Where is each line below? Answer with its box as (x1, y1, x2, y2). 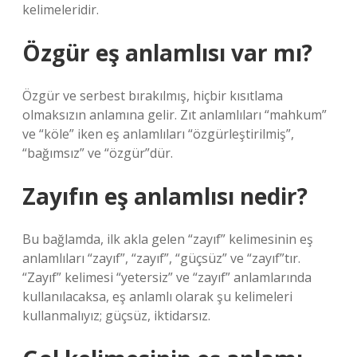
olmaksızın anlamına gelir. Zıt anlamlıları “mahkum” (22, 106, 327, 124)
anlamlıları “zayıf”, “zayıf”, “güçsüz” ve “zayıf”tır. (22, 249, 300, 267)
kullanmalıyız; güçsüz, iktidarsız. (22, 307, 210, 324)
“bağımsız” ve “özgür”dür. (22, 144, 173, 162)
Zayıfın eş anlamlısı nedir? (22, 181, 308, 211)
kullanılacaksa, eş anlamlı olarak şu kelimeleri (22, 288, 292, 305)
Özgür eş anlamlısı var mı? (22, 37, 312, 68)
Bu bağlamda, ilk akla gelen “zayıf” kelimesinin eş (22, 230, 313, 248)
